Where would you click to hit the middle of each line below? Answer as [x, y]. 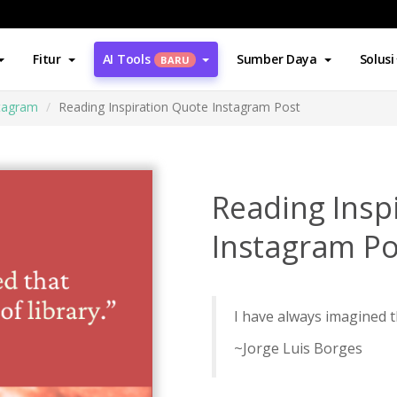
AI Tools [126, 59]
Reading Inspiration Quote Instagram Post [179, 107]
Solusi [377, 59]
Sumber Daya [276, 59]
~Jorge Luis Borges [298, 348]
